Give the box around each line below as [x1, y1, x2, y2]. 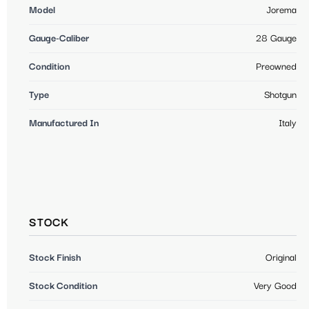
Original [266, 252, 297, 264]
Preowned [256, 61, 297, 73]
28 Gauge [256, 33, 297, 45]
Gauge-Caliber [29, 33, 89, 45]
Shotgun [264, 90, 297, 101]
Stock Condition [29, 281, 97, 292]
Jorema [266, 5, 297, 17]
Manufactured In [29, 118, 99, 130]
